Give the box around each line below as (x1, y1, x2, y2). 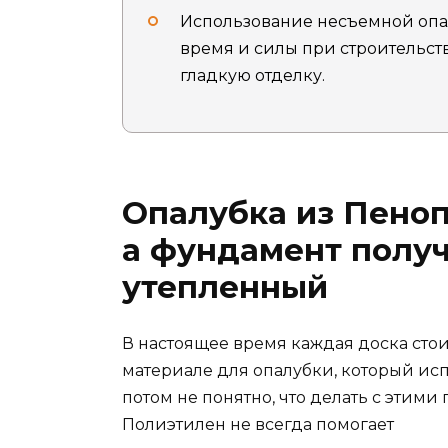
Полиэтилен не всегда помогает (122, 415, 394, 434)
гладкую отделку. (180, 65, 325, 85)
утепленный (122, 268, 328, 306)
